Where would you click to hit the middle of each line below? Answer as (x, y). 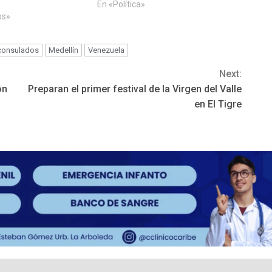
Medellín (63, 50)
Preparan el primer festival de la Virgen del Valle (135, 89)
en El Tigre (218, 104)
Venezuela (106, 50)
